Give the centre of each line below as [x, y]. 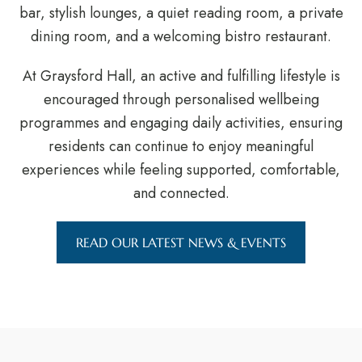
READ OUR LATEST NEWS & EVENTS [181, 243]
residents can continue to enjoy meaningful [181, 147]
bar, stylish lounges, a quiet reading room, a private [181, 13]
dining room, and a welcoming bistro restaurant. [181, 37]
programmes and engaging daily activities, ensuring [181, 123]
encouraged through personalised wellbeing [181, 100]
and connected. [181, 194]
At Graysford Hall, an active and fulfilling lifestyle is [181, 76]
